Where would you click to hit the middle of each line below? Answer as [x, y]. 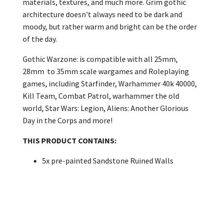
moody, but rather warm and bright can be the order [110, 27]
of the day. [40, 39]
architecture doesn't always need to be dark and [102, 14]
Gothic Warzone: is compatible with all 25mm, [100, 59]
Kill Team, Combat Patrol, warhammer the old [101, 96]
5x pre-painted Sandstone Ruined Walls [108, 161]
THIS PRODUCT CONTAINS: [69, 140]
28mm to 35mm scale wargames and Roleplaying [106, 71]
